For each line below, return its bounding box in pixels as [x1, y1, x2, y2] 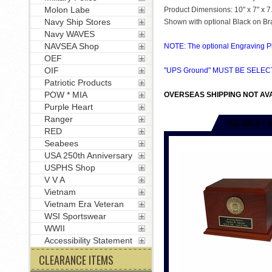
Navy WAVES [44, 29, 95, 39]
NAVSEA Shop [44, 41, 99, 51]
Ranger [44, 114, 73, 124]
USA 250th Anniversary [44, 151, 132, 160]
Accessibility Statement [44, 236, 132, 245]
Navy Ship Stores [44, 17, 110, 27]
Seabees [44, 138, 78, 148]
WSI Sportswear [44, 211, 106, 221]
